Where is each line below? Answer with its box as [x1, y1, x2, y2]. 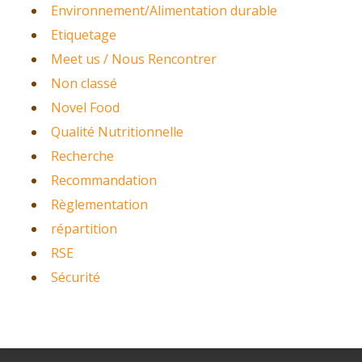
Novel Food [50, 98, 120, 116]
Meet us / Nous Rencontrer [50, 49, 217, 68]
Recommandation [50, 170, 157, 189]
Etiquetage [50, 25, 116, 44]
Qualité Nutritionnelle [50, 122, 183, 141]
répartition [50, 219, 117, 238]
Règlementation [50, 195, 148, 213]
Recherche [50, 146, 114, 165]
